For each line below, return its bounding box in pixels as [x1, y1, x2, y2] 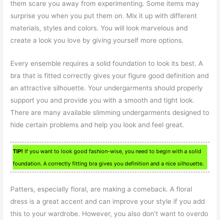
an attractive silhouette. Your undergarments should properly [10, 83, 203, 92]
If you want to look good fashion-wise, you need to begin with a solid [23, 147, 202, 155]
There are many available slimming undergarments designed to [10, 108, 210, 116]
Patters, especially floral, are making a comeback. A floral [10, 185, 192, 193]
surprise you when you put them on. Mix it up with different [10, 12, 197, 20]
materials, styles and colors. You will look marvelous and [10, 24, 188, 32]
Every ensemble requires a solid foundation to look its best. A [10, 59, 203, 67]
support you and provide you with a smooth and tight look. [10, 96, 195, 104]
